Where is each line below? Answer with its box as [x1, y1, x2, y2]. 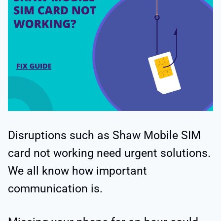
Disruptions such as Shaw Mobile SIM [8, 129, 201, 143]
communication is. [8, 182, 103, 196]
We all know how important [8, 164, 147, 178]
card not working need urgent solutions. [8, 147, 211, 160]
